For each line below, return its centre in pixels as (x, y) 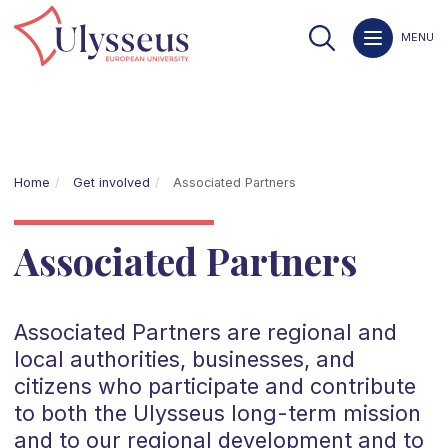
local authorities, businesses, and (184, 359)
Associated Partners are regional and (205, 332)
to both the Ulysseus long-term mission (217, 413)
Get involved (111, 182)
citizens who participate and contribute (214, 386)
